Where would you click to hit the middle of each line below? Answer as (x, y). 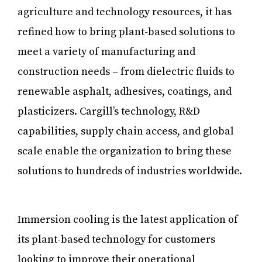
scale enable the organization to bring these (125, 151)
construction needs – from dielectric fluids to (126, 71)
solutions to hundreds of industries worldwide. (130, 171)
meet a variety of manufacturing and (106, 51)
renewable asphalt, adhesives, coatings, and (125, 91)
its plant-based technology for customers (116, 239)
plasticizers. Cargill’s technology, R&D (109, 111)
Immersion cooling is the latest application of (128, 219)
